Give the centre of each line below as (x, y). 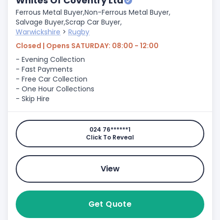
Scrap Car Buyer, (94, 22)
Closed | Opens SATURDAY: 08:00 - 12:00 (87, 46)
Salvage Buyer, (41, 22)
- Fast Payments (44, 69)
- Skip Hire (33, 99)
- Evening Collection (50, 59)
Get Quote (110, 204)
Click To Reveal (110, 137)
